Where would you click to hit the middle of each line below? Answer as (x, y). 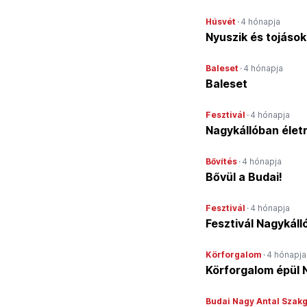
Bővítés (221, 161)
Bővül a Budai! (244, 177)
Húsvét (221, 22)
